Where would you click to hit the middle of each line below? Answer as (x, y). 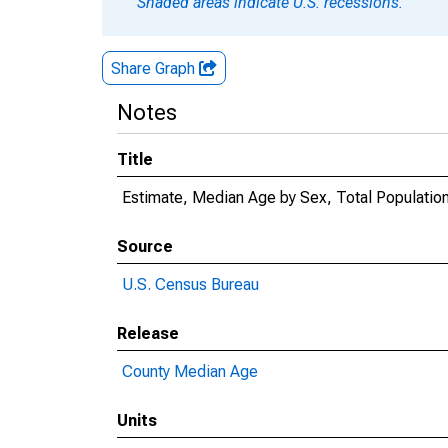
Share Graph (155, 68)
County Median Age (190, 371)
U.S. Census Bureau (190, 284)
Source (145, 246)
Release (148, 333)
